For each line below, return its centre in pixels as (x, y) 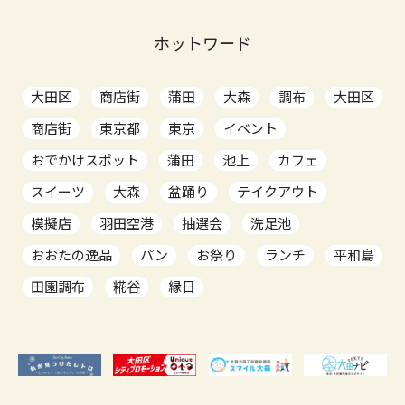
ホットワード (202, 43)
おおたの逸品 (71, 254)
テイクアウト (278, 191)
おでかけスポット (85, 160)
